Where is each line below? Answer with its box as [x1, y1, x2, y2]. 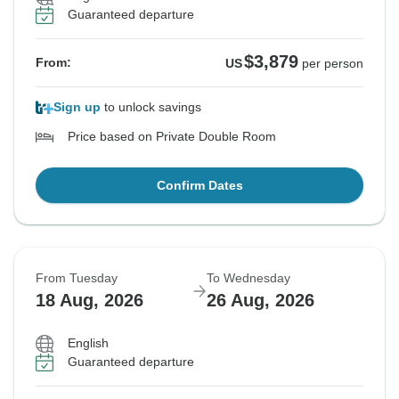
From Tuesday [36, 271, 118, 286]
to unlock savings [101, 100, 201, 115]
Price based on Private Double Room [68, 129, 276, 144]
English [68, 336, 109, 351]
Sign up [53, 100, 101, 115]
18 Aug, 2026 [36, 290, 143, 311]
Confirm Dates [156, 178, 243, 193]
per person [302, 56, 363, 71]
